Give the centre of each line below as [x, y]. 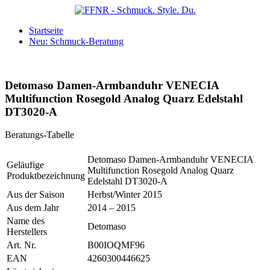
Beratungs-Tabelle [39, 135]
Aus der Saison [36, 195]
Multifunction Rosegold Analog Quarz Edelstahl [124, 98]
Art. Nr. [21, 245]
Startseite [46, 30]
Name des [26, 221]
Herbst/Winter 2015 [125, 195]
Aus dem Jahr [33, 208]
